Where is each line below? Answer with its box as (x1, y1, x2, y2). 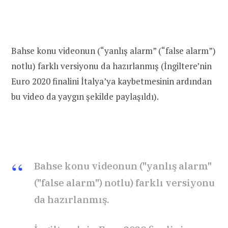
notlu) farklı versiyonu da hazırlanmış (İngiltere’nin (11, 60, 212, 72)
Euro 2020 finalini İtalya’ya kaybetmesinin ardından (11, 75, 212, 87)
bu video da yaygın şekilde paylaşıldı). (11, 90, 159, 102)
